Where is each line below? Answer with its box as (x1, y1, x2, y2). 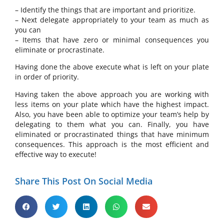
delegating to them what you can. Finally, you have (15, 119, 209, 129)
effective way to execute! (15, 149, 96, 159)
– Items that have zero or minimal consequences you (15, 34, 209, 44)
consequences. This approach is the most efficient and (15, 139, 209, 149)
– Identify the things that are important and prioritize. (15, 4, 195, 14)
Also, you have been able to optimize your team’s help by (15, 109, 209, 119)
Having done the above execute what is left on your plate (15, 62, 209, 72)
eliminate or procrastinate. (15, 44, 106, 54)
